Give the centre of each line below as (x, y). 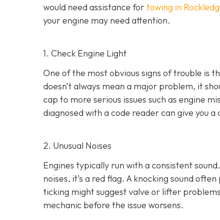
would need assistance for (95, 7)
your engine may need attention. (107, 20)
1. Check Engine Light (85, 53)
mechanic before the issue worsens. (113, 205)
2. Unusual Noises (77, 145)
